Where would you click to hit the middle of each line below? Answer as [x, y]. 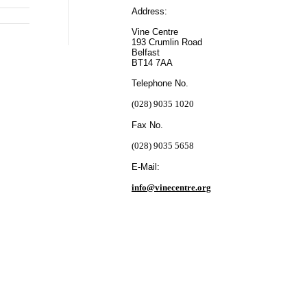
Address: [149, 11]
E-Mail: [146, 167]
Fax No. [147, 125]
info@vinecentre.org [171, 187]
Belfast [146, 52]
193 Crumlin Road [167, 42]
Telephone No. [160, 83]
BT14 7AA [152, 63]
